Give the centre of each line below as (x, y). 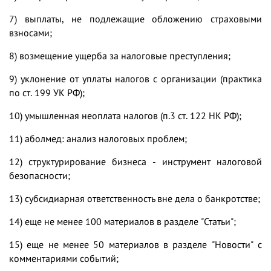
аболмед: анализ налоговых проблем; (106, 138)
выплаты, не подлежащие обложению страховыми (143, 18)
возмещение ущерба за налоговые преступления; (125, 55)
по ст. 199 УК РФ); (47, 92)
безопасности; (40, 175)
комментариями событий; (64, 258)
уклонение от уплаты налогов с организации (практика (141, 78)
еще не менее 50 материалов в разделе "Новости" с (145, 244)
